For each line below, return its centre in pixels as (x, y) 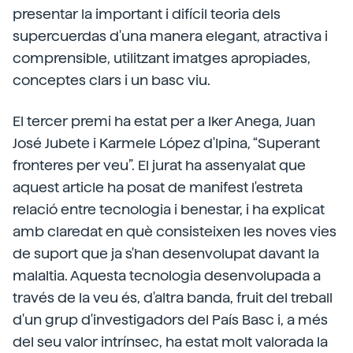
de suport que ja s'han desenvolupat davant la (166, 253)
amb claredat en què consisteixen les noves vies (175, 231)
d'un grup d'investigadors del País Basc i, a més (170, 320)
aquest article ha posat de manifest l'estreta (158, 187)
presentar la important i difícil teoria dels (147, 14)
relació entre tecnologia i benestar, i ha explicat (169, 209)
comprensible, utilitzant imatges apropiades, (162, 58)
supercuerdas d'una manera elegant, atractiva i (170, 36)
